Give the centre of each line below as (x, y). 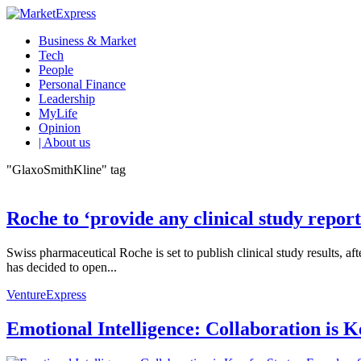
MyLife (58, 113)
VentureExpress (46, 294)
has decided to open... (62, 267)
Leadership (67, 99)
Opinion (60, 128)
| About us (64, 142)
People (56, 70)
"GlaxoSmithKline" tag (66, 170)
